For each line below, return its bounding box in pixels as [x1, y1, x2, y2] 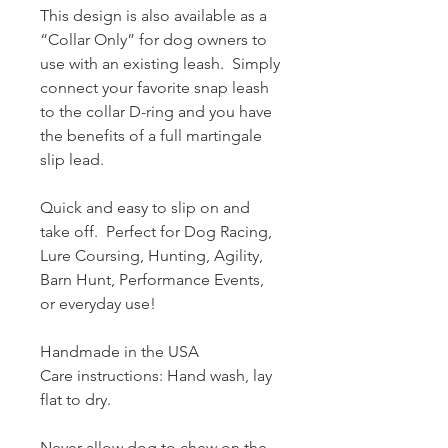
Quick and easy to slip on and [40, 197, 250, 217]
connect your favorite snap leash [40, 77, 269, 97]
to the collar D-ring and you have [40, 101, 272, 121]
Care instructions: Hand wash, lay [40, 365, 272, 385]
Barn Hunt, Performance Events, [40, 269, 264, 289]
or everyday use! [40, 293, 156, 313]
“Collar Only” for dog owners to [40, 29, 267, 49]
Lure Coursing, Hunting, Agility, [40, 245, 263, 265]
